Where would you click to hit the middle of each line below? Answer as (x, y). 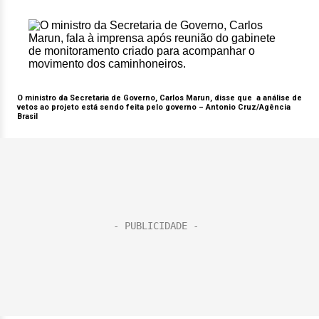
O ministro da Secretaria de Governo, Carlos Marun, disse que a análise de (159, 98)
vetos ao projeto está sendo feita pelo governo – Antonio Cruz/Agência (154, 107)
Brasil (27, 116)
